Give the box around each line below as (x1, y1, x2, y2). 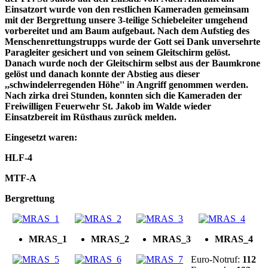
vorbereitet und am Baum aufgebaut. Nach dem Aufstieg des (5, 25, 249, 36)
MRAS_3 (153, 233, 191, 244)
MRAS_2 (90, 233, 129, 244)
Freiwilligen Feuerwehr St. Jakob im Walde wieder (5, 100, 211, 111)
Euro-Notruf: (191, 254, 243, 264)
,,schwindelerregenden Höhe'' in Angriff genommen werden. (5, 79, 248, 90)
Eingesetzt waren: (5, 132, 80, 142)
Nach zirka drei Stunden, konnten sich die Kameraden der (5, 90, 242, 100)
